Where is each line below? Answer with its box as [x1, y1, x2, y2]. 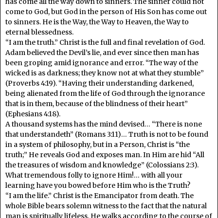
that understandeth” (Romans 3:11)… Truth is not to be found [5, 129, 208, 139]
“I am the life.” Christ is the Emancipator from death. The [5, 191, 194, 200]
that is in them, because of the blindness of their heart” [5, 99, 188, 108]
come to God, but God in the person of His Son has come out [5, 7, 207, 16]
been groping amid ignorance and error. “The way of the [5, 58, 198, 67]
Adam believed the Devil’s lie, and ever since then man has [5, 48, 199, 57]
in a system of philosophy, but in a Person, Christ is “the [5, 140, 190, 149]
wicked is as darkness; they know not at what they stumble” [5, 68, 204, 77]
